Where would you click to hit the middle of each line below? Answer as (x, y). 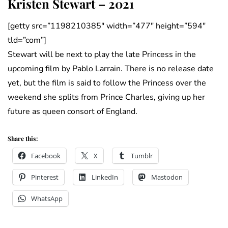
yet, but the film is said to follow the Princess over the (107, 83)
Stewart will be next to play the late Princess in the (102, 55)
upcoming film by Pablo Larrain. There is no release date (111, 69)
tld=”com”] (27, 40)
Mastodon (167, 177)
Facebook (46, 156)
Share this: (23, 139)
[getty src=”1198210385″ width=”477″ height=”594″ (107, 26)
